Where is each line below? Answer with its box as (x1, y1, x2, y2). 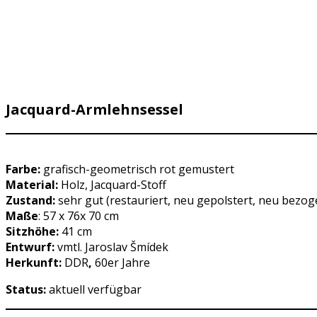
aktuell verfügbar (49, 282, 142, 297)
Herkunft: (6, 255, 62, 270)
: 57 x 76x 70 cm (38, 208, 119, 224)
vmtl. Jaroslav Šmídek (54, 239, 168, 255)
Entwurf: (6, 239, 54, 255)
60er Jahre (95, 255, 150, 270)
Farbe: (6, 161, 40, 177)
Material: (6, 177, 58, 192)
